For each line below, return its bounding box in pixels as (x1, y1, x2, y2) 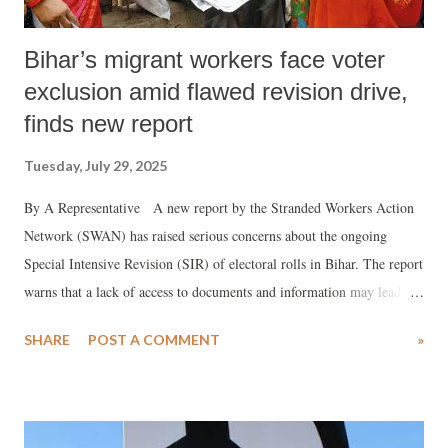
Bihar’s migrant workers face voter (24, 45, 385, 73)
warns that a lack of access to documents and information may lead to (24, 281, 416, 301)
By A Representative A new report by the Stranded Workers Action (24, 197, 414, 217)
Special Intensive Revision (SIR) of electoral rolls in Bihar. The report (24, 253, 423, 273)
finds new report (24, 109, 193, 137)
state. (24, 337, 53, 357)
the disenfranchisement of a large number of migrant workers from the (24, 309, 424, 329)
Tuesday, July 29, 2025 (24, 156, 167, 174)
